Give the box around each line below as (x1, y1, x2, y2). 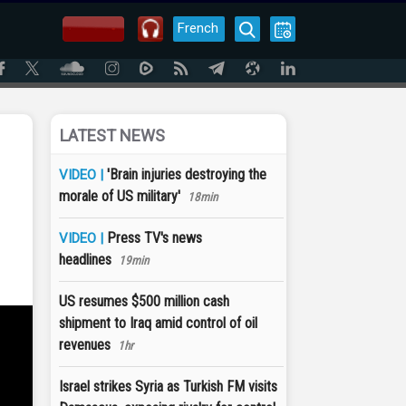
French (178, 20, 218, 36)
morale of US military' (59, 188, 180, 205)
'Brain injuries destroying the (107, 166, 266, 183)
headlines (59, 251, 111, 268)
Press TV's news (107, 229, 202, 246)
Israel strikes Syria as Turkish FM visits (59, 378, 277, 395)
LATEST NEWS (60, 126, 165, 145)
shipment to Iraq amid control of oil (59, 314, 257, 332)
